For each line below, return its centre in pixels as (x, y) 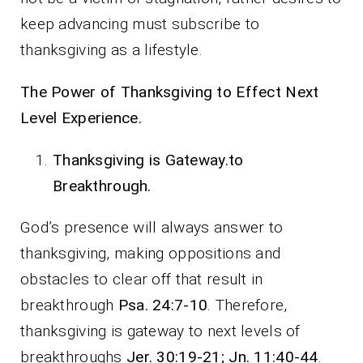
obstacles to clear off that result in (142, 279)
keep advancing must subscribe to (140, 23)
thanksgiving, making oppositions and (151, 253)
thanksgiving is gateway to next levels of (160, 331)
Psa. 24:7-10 (163, 305)
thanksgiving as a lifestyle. (111, 49)
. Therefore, (248, 305)
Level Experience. (81, 117)
